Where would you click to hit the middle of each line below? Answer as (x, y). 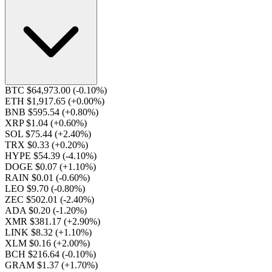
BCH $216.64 (33, 254)
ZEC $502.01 (32, 199)
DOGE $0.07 (32, 167)
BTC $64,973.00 (39, 90)
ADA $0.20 (29, 210)
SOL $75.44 (30, 134)
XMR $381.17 (34, 221)
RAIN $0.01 (30, 178)
